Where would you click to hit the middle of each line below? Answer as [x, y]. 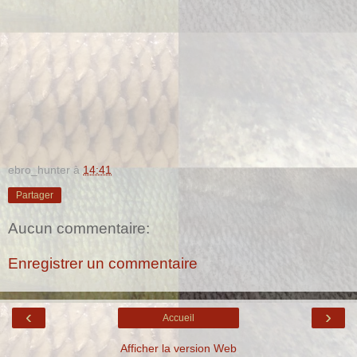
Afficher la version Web [178, 349]
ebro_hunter [39, 169]
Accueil [178, 318]
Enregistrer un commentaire [103, 264]
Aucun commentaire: [79, 229]
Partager [35, 195]
